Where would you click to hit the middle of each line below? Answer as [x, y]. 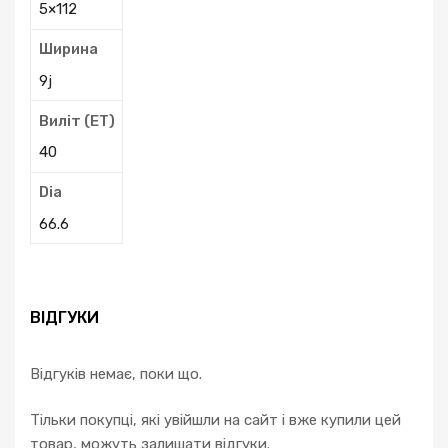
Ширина [68, 49]
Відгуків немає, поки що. [116, 373]
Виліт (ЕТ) [76, 120]
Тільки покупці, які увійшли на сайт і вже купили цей [215, 420]
